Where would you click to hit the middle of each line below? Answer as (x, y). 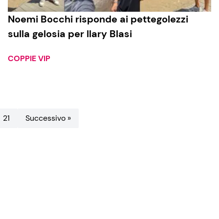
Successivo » (48, 118)
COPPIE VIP (29, 59)
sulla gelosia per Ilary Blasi (71, 34)
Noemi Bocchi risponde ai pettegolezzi (98, 19)
